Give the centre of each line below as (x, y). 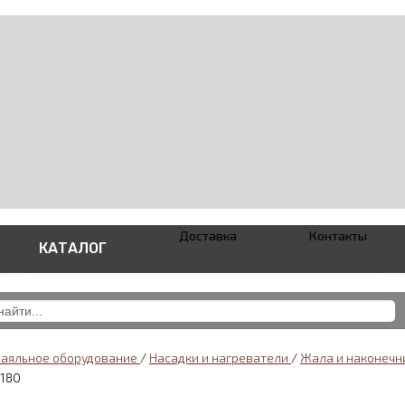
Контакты (338, 235)
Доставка (208, 235)
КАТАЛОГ (73, 248)
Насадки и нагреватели (220, 358)
